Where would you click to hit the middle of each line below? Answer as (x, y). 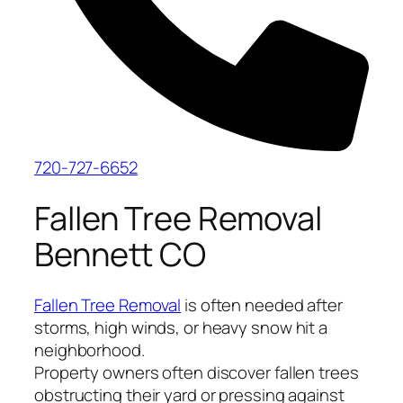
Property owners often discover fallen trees (197, 373)
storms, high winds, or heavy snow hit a (181, 328)
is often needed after (262, 305)
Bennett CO (120, 254)
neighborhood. (90, 350)
